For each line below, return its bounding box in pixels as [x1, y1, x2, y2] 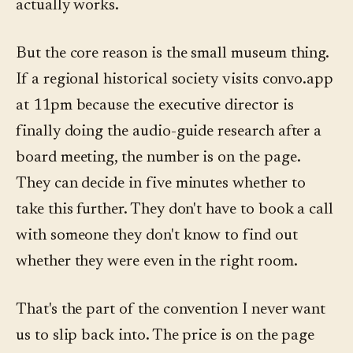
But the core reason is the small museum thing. [16, 46, 329, 62]
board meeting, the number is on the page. [16, 150, 300, 166]
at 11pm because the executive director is [16, 98, 294, 114]
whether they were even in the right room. [16, 254, 298, 270]
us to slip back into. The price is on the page [16, 328, 315, 344]
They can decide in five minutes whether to [16, 176, 306, 192]
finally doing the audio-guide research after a [16, 124, 322, 140]
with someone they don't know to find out [16, 228, 298, 244]
